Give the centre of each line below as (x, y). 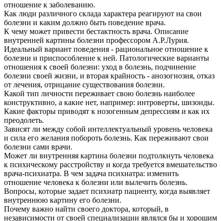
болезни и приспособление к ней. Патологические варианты (107, 58)
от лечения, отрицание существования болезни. (84, 84)
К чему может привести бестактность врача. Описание (96, 31)
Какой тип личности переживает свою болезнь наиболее (99, 93)
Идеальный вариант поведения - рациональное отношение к (106, 49)
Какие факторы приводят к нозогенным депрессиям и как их (107, 111)
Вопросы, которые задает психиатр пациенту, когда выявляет (107, 191)
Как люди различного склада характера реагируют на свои (103, 13)
